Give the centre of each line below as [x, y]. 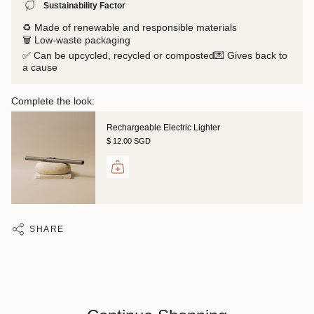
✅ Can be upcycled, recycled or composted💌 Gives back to [155, 55]
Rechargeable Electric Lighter [163, 127]
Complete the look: [53, 101]
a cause [40, 67]
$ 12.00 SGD [129, 141]
